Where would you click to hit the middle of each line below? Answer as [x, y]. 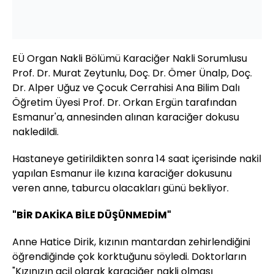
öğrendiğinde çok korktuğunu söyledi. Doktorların [129, 256]
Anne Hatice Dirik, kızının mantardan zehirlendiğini [131, 242]
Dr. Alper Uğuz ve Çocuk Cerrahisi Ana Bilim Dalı [126, 87]
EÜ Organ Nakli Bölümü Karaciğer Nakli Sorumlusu [130, 58]
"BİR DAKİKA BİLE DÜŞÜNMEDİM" [92, 215]
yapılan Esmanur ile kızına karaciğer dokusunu [122, 173]
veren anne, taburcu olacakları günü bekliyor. [120, 188]
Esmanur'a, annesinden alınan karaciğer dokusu [126, 117]
